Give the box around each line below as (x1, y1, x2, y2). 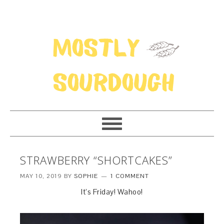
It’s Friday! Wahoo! (81, 187, 143, 196)
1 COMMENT (110, 172, 149, 180)
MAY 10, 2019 (20, 172, 62, 180)
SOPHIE (74, 172, 98, 180)
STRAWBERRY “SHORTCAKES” (20, 152, 173, 167)
